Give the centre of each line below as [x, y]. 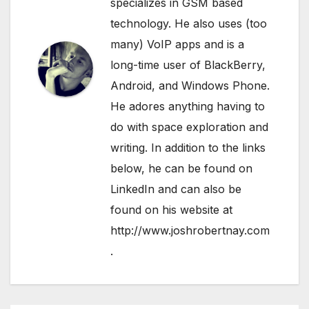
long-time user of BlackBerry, [188, 65]
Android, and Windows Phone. [190, 86]
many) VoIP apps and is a [177, 44]
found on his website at [171, 210]
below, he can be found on [181, 169]
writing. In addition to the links [188, 148]
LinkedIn [132, 189]
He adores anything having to [188, 107]
